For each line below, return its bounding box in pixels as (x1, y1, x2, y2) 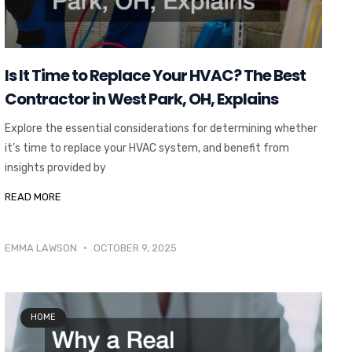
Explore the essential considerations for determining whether (4, 121, 317, 135)
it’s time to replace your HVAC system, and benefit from (4, 141, 289, 155)
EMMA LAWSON (4, 241, 79, 254)
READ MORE (4, 190, 61, 203)
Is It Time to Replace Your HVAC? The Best (4, 64, 306, 86)
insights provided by (4, 160, 106, 174)
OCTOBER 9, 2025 (90, 241, 177, 254)
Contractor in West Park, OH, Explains (4, 87, 278, 110)
